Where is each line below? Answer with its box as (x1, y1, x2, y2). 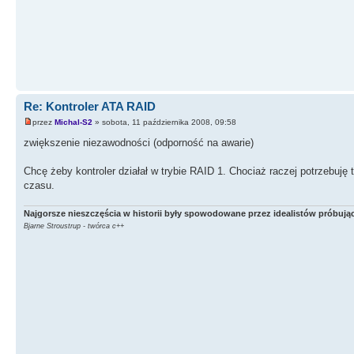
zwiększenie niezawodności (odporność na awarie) (24, 136, 254, 149)
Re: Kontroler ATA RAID (24, 100, 156, 113)
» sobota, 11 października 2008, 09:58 (92, 117, 236, 126)
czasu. (24, 179, 55, 191)
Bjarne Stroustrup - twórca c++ (24, 222, 124, 231)
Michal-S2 (55, 117, 92, 126)
